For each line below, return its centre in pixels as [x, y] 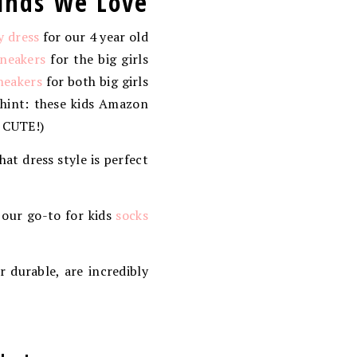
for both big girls [95, 81]
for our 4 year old [94, 36]
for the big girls [97, 59]
